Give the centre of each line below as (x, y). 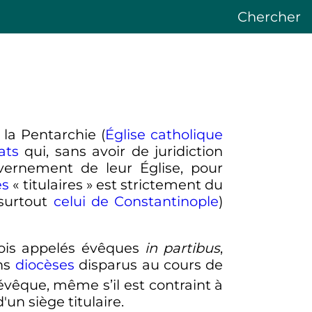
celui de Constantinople (136, 201)
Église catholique (164, 134)
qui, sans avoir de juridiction (121, 151)
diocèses (45, 265)
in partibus (182, 248)
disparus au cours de (149, 265)
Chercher (269, 17)
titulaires (53, 184)
